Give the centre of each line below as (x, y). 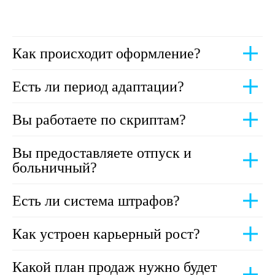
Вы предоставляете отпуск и (102, 153)
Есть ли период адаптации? (98, 87)
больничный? (55, 168)
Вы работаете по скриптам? (99, 120)
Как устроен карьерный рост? (106, 234)
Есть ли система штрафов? (96, 201)
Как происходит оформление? (107, 53)
